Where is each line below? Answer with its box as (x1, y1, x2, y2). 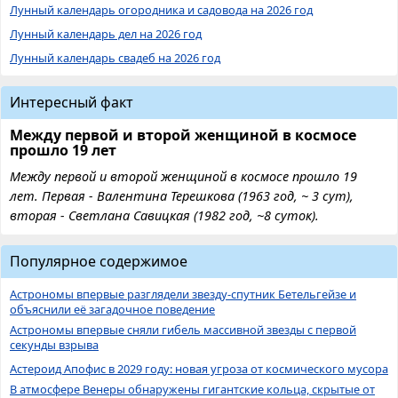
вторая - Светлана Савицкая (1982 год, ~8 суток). (10, 206, 319, 224)
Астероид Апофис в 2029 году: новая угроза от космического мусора (10, 360, 388, 377)
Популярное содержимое (10, 251, 187, 271)
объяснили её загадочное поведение (10, 300, 215, 317)
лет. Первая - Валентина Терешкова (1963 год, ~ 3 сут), (10, 187, 354, 204)
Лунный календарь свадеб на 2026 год (10, 49, 220, 66)
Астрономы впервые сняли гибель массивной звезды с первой (10, 321, 356, 338)
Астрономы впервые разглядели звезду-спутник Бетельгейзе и (10, 285, 356, 302)
